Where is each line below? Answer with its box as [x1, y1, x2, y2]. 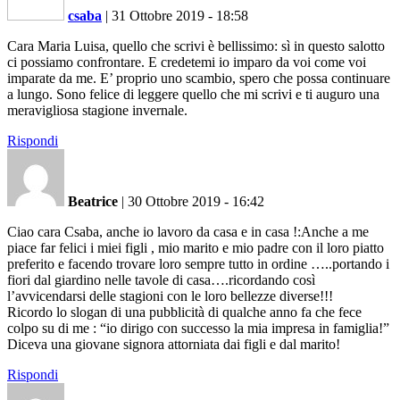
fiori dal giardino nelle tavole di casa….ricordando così [7, 271, 315, 287]
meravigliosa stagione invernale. [7, 102, 187, 118]
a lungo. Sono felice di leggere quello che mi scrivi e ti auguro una [7, 86, 379, 102]
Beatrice [68, 193, 118, 209]
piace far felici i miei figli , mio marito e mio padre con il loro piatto [7, 239, 384, 255]
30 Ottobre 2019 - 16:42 [128, 193, 264, 209]
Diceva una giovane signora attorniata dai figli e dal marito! [7, 336, 340, 352]
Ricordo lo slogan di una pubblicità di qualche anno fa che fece [7, 304, 362, 320]
